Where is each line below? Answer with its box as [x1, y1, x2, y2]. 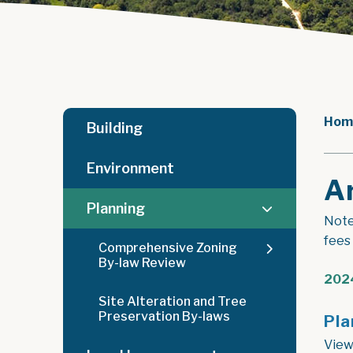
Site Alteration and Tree [98, 294, 247, 309]
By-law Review [98, 255, 186, 270]
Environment [87, 160, 174, 176]
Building [87, 120, 143, 136]
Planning [87, 200, 145, 217]
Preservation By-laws [98, 309, 230, 324]
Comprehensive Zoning [98, 240, 237, 255]
